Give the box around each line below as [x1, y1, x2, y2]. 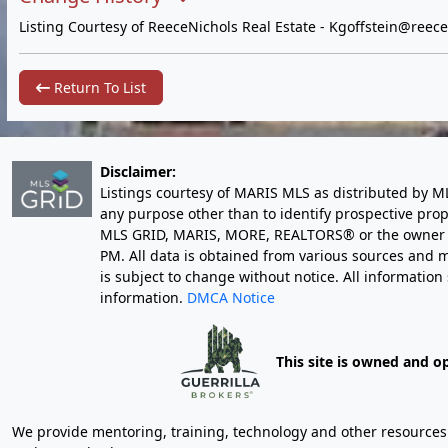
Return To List [50, 78, 146, 97]
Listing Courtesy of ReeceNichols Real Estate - [19, 17, 329, 36]
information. [100, 288, 187, 307]
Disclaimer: [100, 162, 176, 181]
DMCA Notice [187, 288, 275, 307]
